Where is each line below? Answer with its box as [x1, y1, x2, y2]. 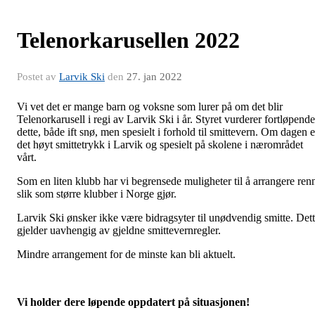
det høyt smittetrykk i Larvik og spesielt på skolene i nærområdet [17, 139, 303, 151]
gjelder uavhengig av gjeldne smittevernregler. [17, 224, 224, 237]
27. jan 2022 [127, 71, 182, 83]
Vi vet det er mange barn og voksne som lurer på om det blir [17, 101, 283, 113]
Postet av [17, 71, 59, 83]
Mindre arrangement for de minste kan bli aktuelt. [17, 248, 238, 261]
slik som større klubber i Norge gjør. [17, 188, 179, 200]
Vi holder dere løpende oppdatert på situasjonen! [17, 296, 250, 309]
